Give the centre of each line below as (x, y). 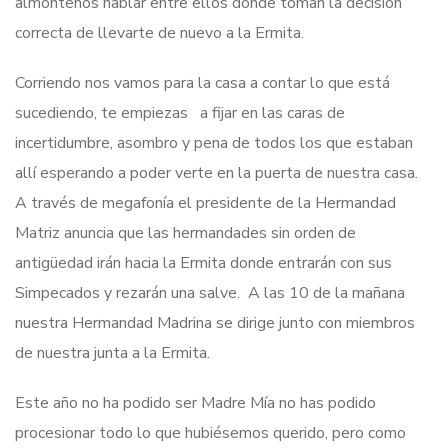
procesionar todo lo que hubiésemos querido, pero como (210, 432)
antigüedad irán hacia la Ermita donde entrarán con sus (203, 262)
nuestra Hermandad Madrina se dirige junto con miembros (215, 322)
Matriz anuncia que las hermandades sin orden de (185, 232)
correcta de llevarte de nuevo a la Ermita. (159, 32)
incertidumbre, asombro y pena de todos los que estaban (214, 142)
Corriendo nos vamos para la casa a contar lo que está (202, 82)
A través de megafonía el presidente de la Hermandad (205, 202)
